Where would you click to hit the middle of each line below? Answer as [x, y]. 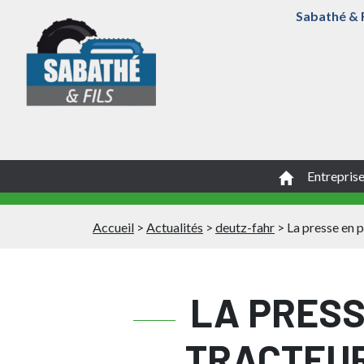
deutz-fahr [245, 227]
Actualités [175, 227]
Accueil [113, 227]
